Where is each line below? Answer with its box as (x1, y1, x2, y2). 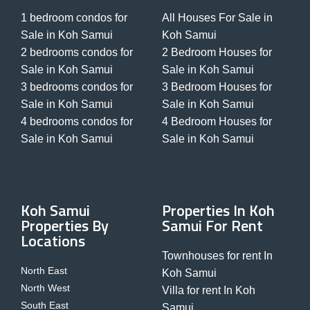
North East (21, 265, 67, 277)
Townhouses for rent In (162, 250, 273, 262)
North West (21, 282, 70, 294)
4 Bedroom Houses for (162, 116, 272, 128)
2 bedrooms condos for (21, 46, 133, 59)
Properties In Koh (162, 199, 275, 223)
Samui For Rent (162, 214, 263, 238)
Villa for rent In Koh (162, 284, 255, 297)
